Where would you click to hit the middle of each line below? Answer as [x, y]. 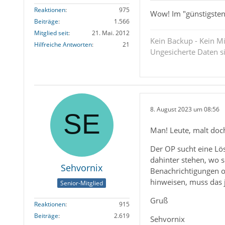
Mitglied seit [51, 33]
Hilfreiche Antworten [63, 44]
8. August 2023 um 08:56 [185, 109]
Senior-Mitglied [82, 183]
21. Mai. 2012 [110, 33]
